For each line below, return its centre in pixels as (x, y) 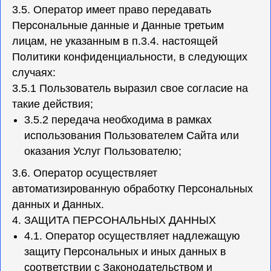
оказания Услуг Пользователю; (103, 151)
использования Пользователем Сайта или (132, 135)
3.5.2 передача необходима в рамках (118, 120)
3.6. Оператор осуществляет (85, 173)
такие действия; (53, 104)
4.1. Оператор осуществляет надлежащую (132, 236)
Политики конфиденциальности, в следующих (130, 57)
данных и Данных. (58, 204)
